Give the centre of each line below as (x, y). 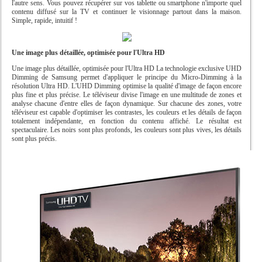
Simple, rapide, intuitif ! (44, 20)
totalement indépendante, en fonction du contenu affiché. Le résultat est (127, 121)
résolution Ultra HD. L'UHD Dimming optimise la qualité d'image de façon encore (127, 86)
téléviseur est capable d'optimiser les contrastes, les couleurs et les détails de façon (127, 112)
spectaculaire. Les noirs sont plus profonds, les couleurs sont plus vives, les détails (127, 130)
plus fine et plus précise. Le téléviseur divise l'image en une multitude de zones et (127, 94)
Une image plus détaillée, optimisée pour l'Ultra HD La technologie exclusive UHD (127, 68)
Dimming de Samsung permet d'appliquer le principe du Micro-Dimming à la (127, 77)
